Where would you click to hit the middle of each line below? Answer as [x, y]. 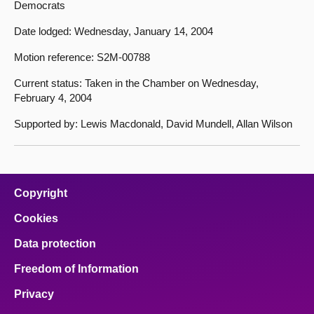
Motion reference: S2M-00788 [82, 57]
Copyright [41, 193]
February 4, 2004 [53, 98]
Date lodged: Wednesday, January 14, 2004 [114, 31]
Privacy [34, 294]
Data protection [55, 244]
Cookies [36, 218]
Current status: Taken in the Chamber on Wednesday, [136, 83]
